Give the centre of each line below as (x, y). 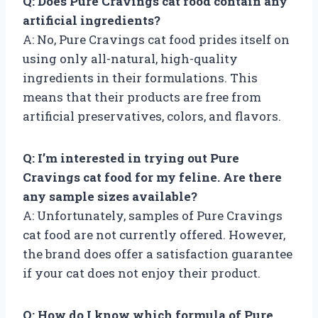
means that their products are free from (142, 97)
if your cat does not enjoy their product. (142, 273)
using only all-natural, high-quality (130, 58)
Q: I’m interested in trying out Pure (131, 158)
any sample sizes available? (110, 196)
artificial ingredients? (92, 20)
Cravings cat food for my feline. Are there (152, 177)
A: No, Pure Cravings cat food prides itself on (156, 39)
